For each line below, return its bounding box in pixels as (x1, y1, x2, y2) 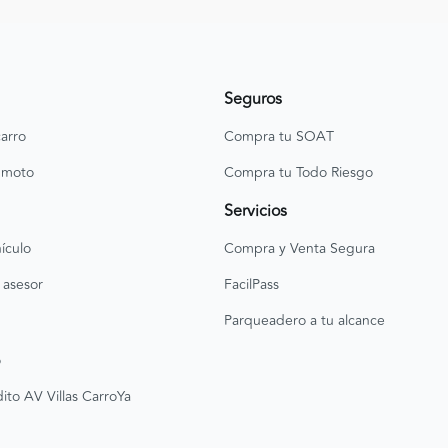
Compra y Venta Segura (224, 237, 375, 259)
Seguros (224, 86, 282, 111)
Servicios (224, 198, 287, 223)
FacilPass (224, 273, 279, 295)
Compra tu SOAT (224, 125, 334, 147)
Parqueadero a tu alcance (224, 309, 385, 331)
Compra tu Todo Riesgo (224, 161, 373, 183)
